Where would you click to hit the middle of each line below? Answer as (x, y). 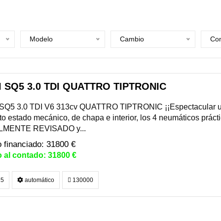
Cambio (132, 39)
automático (38, 180)
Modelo (41, 39)
